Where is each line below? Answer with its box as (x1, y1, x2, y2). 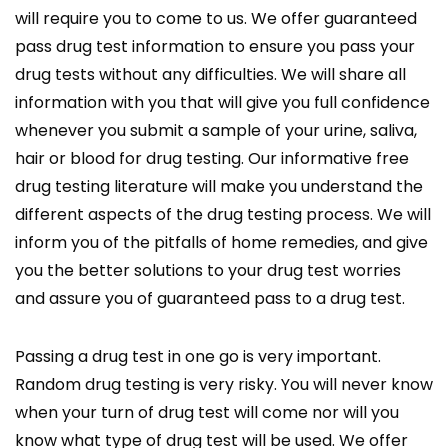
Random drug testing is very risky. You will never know (15, 373, 433, 397)
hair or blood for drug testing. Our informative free (15, 147, 409, 171)
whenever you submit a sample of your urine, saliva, (15, 119, 417, 143)
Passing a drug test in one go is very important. (15, 345, 381, 369)
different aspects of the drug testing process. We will (15, 203, 431, 227)
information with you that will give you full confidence (15, 91, 430, 115)
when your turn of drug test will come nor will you (15, 401, 399, 425)
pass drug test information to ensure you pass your (15, 35, 415, 59)
